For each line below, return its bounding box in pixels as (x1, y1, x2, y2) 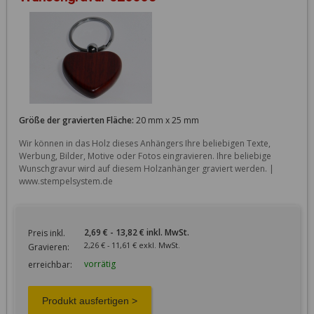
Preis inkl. (27, 226, 65, 239)
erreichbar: (27, 258, 72, 271)
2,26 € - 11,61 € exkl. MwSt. (111, 239, 180, 250)
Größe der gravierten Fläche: (18, 114, 134, 126)
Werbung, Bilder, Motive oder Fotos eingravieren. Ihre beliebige (18, 149, 271, 162)
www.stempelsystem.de (18, 175, 113, 187)
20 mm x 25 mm (133, 114, 199, 126)
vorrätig (83, 257, 116, 270)
